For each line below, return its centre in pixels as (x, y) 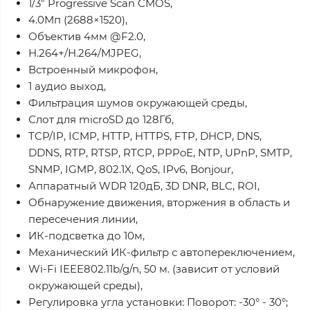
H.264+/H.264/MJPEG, (85, 53)
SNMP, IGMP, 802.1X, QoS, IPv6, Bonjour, (131, 169)
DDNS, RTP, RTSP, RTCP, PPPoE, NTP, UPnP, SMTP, (160, 153)
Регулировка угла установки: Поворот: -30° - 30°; (158, 302)
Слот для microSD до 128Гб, (101, 119)
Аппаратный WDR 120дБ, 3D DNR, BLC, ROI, (144, 186)
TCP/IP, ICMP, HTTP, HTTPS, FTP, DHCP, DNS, (145, 136)
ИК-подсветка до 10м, (86, 236)
